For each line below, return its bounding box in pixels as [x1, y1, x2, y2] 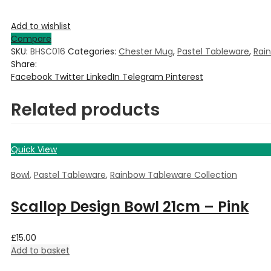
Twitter [54, 70, 84, 83]
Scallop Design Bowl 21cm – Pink [11, 197, 249, 217]
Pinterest [166, 70, 203, 83]
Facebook [11, 70, 52, 83]
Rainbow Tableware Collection [110, 169, 237, 181]
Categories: [68, 45, 119, 57]
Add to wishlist [11, 19, 71, 32]
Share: [11, 57, 37, 70]
